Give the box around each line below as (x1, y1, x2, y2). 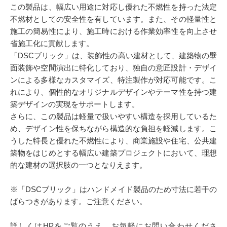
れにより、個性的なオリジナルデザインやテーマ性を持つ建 (10, 88, 217, 96)
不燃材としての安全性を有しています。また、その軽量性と (10, 15, 217, 23)
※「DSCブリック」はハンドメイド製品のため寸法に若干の (10, 185, 217, 194)
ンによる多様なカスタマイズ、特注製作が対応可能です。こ (10, 75, 217, 84)
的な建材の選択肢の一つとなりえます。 (10, 161, 147, 169)
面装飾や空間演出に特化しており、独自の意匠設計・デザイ (10, 63, 217, 72)
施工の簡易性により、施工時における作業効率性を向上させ (10, 27, 217, 35)
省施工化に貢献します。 (10, 39, 94, 48)
